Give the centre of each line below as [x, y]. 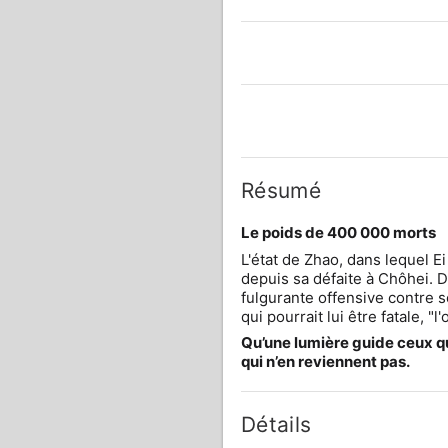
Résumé [281, 190]
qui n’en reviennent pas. [325, 361]
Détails [276, 424]
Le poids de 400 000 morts [338, 232]
